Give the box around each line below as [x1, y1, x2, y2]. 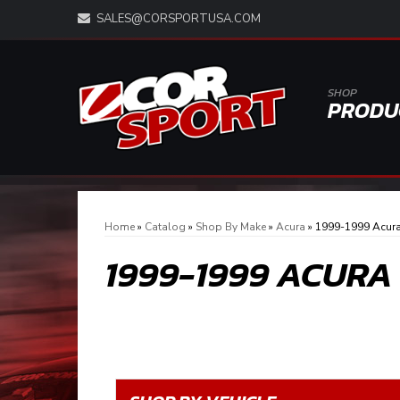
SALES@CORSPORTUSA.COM [96, 11, 261, 27]
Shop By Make [196, 220, 266, 234]
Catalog [145, 220, 186, 234]
